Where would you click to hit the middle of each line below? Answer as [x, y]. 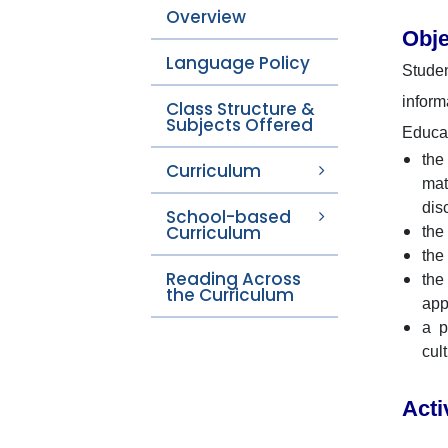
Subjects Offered [239, 124]
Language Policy [238, 62]
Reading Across [233, 278]
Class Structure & [240, 108]
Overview [206, 16]
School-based [228, 216]
